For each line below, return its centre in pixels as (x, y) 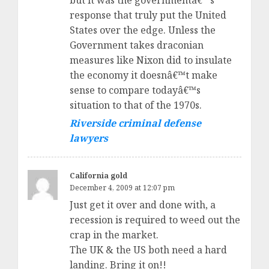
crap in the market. (114, 235)
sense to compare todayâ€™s (135, 90)
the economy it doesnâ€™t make (144, 75)
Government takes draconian (137, 45)
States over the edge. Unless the (143, 30)
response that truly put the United (148, 15)
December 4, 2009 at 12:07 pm (122, 188)
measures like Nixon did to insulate (151, 60)
